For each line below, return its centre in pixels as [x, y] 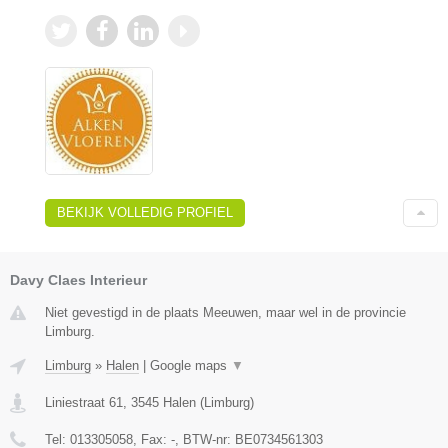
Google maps [190, 365]
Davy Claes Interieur [78, 279]
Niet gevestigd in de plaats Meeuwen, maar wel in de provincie [225, 312]
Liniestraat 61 [84, 402]
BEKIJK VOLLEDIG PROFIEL [145, 212]
